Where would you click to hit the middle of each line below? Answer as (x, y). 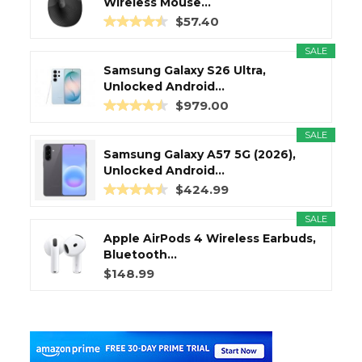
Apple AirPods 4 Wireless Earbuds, (210, 239)
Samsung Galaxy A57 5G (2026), (200, 155)
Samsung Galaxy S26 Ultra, (185, 71)
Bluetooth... (140, 255)
